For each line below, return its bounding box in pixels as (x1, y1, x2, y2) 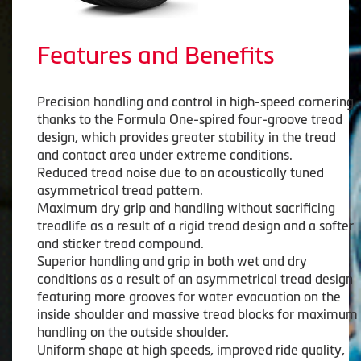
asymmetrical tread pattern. (37, 183, 203, 198)
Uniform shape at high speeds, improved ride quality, (37, 342, 345, 358)
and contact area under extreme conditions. (37, 147, 293, 163)
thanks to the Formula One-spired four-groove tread (37, 112, 342, 127)
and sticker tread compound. (37, 236, 204, 251)
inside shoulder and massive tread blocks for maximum (37, 307, 358, 322)
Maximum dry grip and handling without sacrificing (37, 201, 335, 216)
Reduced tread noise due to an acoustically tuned (37, 165, 324, 180)
